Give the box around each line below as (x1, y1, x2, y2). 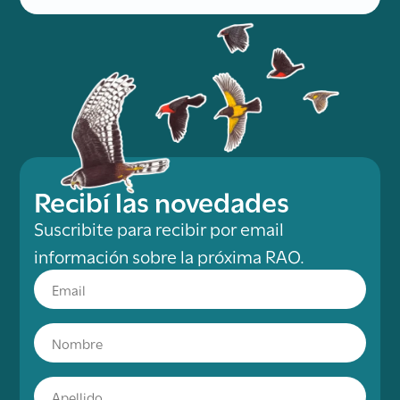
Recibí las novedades (34, 179, 290, 220)
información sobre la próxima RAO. (34, 242, 305, 268)
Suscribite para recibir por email (34, 214, 285, 240)
